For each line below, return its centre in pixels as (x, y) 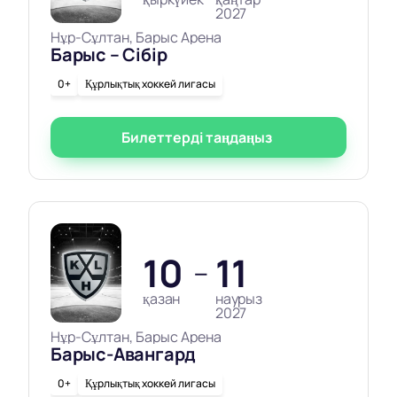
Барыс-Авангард (124, 354)
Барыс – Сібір (109, 55)
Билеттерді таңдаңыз (196, 138)
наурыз (238, 299)
